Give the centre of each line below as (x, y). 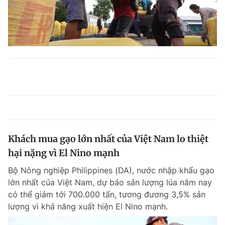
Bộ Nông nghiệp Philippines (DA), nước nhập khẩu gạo (111, 170)
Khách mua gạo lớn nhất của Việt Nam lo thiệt (108, 139)
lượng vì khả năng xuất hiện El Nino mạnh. (88, 206)
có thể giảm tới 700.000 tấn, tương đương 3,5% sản (107, 194)
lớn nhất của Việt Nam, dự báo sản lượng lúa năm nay (110, 182)
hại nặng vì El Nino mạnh (64, 153)
